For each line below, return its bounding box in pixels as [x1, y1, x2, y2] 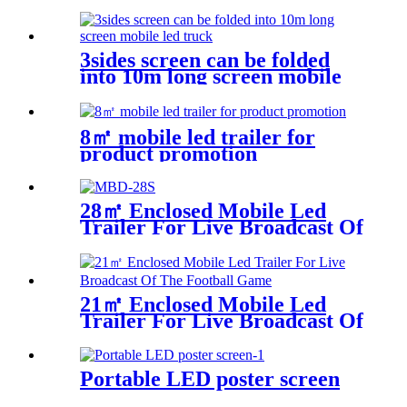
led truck [80, 80, 164, 104]
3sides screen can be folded [80, 47, 330, 72]
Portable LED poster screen [80, 367, 340, 392]
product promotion [80, 141, 257, 165]
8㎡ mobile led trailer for [80, 124, 315, 149]
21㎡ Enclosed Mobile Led [80, 293, 326, 317]
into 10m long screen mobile [80, 64, 342, 88]
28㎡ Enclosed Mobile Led [80, 199, 326, 223]
